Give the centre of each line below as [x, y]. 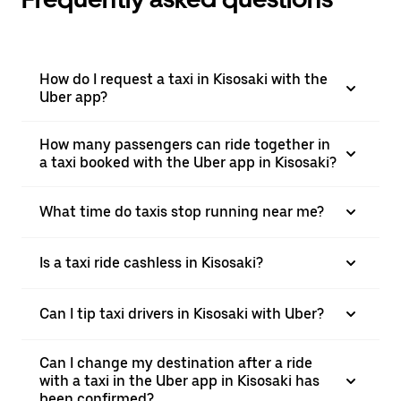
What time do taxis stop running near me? [182, 212]
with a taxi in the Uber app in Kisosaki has [179, 381]
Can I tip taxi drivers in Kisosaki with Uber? [182, 314]
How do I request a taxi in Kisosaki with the [183, 79]
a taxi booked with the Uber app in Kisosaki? [188, 162]
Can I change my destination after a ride [176, 363]
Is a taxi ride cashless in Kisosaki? [151, 263]
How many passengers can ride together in [185, 145]
